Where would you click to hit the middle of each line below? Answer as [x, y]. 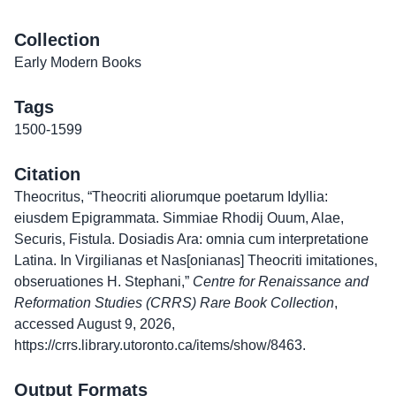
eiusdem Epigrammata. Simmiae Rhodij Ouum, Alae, [179, 218]
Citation [47, 174]
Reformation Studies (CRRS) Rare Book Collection [174, 303]
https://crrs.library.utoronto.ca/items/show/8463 [158, 345]
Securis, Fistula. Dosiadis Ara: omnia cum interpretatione [191, 239]
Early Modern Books [78, 62]
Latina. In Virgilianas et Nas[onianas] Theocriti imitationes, [196, 260]
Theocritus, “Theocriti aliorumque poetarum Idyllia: [171, 197]
